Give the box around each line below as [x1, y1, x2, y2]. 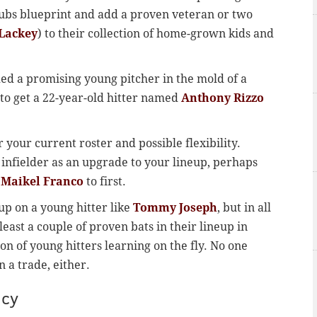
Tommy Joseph [133, 201, 217, 215]
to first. [83, 175, 126, 189]
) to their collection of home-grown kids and [38, 27, 274, 41]
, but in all [217, 201, 271, 215]
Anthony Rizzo [181, 91, 264, 105]
